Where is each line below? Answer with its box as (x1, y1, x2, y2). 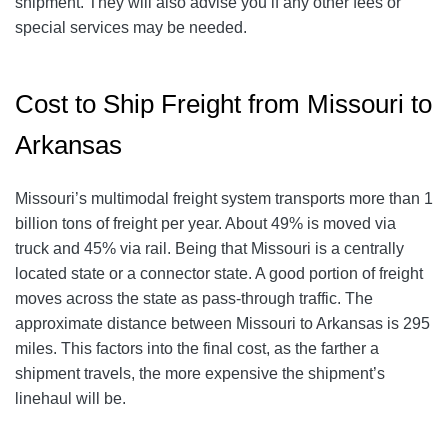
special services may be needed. (15, 19, 247, 37)
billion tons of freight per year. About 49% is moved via (15, 215, 396, 233)
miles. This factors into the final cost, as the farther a (15, 340, 379, 358)
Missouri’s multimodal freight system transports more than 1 (15, 190, 433, 208)
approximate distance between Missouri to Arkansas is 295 (15, 315, 430, 333)
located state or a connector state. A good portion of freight (15, 265, 423, 283)
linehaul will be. (15, 390, 130, 408)
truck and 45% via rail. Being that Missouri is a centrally (15, 240, 404, 258)
